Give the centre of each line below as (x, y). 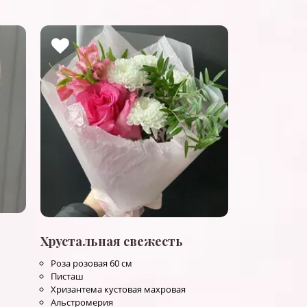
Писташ (67, 276)
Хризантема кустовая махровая (118, 289)
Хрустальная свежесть (111, 241)
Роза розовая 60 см (91, 263)
